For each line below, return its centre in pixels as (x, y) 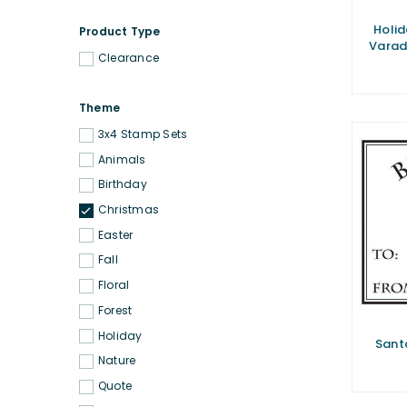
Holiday (120, 335)
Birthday (123, 184)
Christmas (129, 210)
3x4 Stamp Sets (143, 134)
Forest (115, 310)
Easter (116, 234)
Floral (114, 285)
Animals (122, 159)
